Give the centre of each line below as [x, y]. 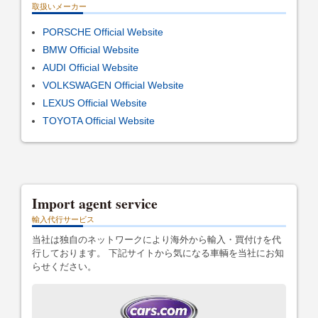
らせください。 [64, 266]
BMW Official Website [91, 49]
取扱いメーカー [59, 6]
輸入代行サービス [63, 219]
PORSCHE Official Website [103, 32]
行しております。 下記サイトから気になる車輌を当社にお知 [158, 253]
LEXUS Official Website [95, 103]
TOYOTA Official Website [99, 120]
